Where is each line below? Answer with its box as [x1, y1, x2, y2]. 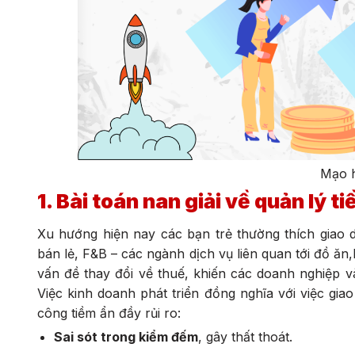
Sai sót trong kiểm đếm [53, 328, 198, 345]
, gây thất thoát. [197, 328, 292, 345]
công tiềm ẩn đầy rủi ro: [37, 304, 181, 321]
